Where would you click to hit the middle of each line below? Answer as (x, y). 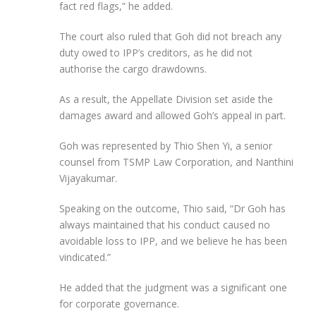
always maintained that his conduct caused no (165, 224)
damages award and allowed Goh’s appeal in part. (172, 115)
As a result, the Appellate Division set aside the (166, 99)
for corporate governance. (119, 303)
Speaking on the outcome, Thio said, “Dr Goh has (172, 208)
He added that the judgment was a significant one (173, 287)
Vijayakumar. (88, 178)
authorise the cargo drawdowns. (133, 68)
